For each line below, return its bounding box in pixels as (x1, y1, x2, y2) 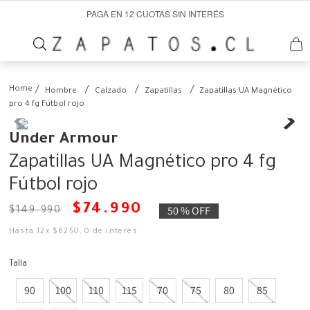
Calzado (95, 87, 127, 97)
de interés (90, 228, 138, 237)
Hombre (45, 87, 77, 97)
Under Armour (9, 132, 118, 149)
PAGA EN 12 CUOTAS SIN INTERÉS (86, 8, 224, 20)
